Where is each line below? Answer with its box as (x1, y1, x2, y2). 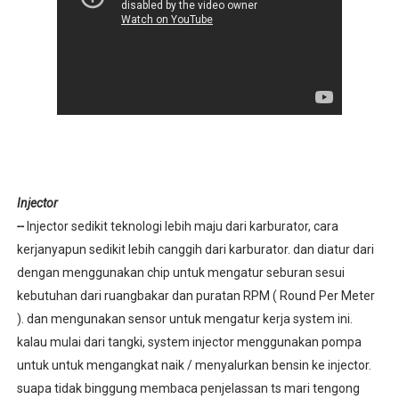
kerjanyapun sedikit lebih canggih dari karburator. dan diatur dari (16, 242, 374, 256)
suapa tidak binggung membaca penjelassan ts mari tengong (16, 381, 360, 395)
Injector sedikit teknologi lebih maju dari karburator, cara (23, 219, 338, 233)
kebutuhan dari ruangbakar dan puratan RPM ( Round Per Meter (16, 289, 375, 303)
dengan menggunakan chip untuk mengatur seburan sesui (16, 265, 345, 280)
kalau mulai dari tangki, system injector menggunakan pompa (16, 335, 362, 349)
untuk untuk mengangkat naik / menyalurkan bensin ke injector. (16, 358, 371, 372)
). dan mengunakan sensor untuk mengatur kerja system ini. (16, 312, 353, 326)
